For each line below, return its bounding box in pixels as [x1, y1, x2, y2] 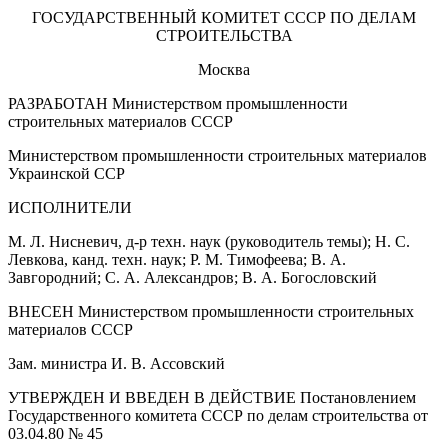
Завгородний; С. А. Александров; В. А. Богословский [8, 268, 377, 286]
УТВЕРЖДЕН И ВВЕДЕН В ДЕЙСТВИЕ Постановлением [8, 388, 416, 406]
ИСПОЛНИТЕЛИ [8, 198, 132, 216]
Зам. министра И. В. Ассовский [8, 354, 225, 372]
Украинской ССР [8, 164, 125, 182]
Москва [198, 60, 250, 78]
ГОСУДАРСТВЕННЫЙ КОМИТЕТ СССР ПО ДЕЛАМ [32, 8, 416, 26]
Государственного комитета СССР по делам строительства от [8, 406, 428, 424]
